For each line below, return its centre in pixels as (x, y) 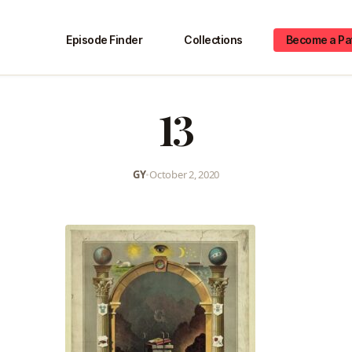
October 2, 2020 (185, 174)
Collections (213, 40)
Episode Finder (104, 40)
